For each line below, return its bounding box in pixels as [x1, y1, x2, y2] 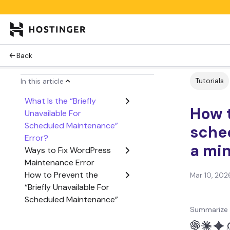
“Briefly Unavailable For [25, 182, 109, 193]
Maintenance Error [25, 157, 94, 168]
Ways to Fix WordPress [25, 145, 111, 156]
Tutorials [195, 76, 224, 85]
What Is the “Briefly [25, 95, 96, 106]
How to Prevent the [25, 169, 98, 180]
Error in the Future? [25, 206, 98, 217]
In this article [21, 76, 64, 86]
